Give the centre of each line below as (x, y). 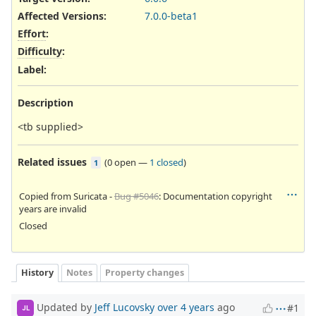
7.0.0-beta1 (171, 16)
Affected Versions (61, 16)
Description (45, 102)
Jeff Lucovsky (124, 307)
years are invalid (53, 208)
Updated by (64, 307)
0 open (122, 162)
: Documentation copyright (215, 196)
